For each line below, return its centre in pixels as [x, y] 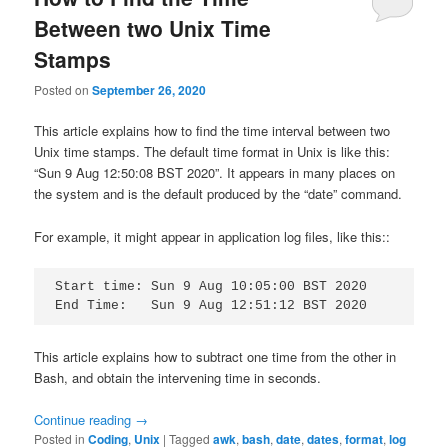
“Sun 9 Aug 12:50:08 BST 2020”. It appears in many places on [215, 173]
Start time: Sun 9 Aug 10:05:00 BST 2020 [211, 287]
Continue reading [85, 420]
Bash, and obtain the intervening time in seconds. [178, 378]
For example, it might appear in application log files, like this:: [212, 236]
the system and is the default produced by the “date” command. [218, 194]
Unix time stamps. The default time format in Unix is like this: [212, 152]
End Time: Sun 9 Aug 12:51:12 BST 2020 [211, 306]
